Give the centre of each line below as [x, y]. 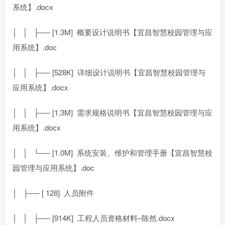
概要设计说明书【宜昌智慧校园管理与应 [145, 32]
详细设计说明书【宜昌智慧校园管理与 [141, 72]
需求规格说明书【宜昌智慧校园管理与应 [145, 112]
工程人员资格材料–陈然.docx [126, 217]
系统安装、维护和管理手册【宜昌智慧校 [145, 152]
